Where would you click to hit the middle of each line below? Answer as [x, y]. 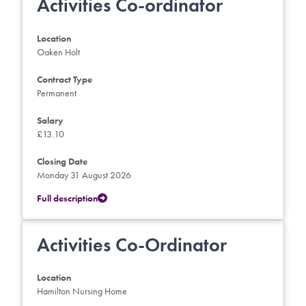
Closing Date [62, 161]
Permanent [57, 93]
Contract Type [65, 79]
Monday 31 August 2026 [84, 175]
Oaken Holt [58, 52]
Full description [67, 198]
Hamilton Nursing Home [82, 291]
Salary [50, 120]
